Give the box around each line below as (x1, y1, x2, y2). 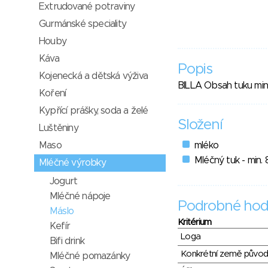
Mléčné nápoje (50, 191, 111, 201)
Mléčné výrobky (39, 158, 106, 167)
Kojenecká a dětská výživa (39, 71, 148, 81)
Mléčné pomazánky (50, 251, 130, 261)
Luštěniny (39, 123, 78, 133)
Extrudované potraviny (39, 2, 135, 11)
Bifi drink (50, 236, 84, 246)
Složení (178, 118, 223, 133)
